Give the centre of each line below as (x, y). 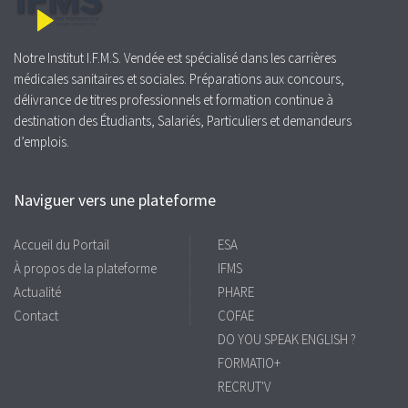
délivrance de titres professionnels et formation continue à (173, 100)
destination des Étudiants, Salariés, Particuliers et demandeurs (183, 121)
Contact (36, 316)
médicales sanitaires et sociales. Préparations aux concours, (179, 79)
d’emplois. (41, 142)
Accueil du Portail (61, 245)
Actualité (37, 292)
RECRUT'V (244, 387)
